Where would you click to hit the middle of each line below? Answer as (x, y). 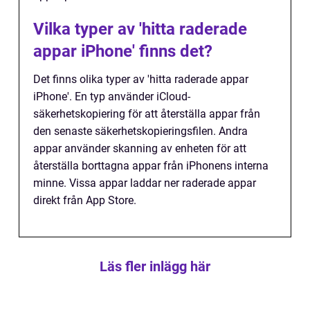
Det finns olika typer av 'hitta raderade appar (141, 80)
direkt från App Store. (85, 201)
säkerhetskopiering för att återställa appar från (147, 114)
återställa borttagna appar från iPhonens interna (151, 166)
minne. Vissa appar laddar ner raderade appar (145, 183)
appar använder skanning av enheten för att (140, 149)
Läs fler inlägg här (155, 267)
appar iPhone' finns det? (123, 52)
